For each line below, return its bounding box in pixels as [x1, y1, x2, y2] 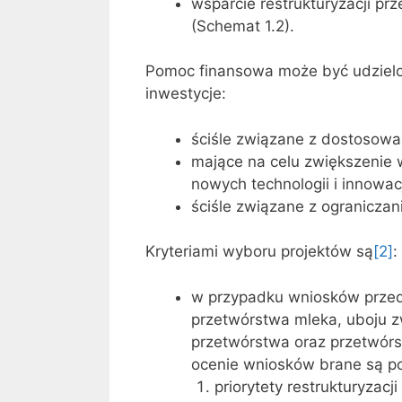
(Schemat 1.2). [191, 16, 294, 35]
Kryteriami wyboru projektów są [145, 242, 373, 261]
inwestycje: [145, 84, 226, 103]
